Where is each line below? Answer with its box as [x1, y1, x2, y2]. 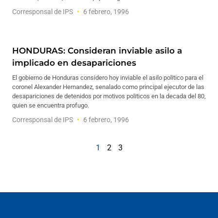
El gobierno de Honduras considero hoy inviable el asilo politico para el [12, 74, 203, 81]
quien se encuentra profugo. [12, 102, 89, 109]
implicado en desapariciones [12, 58, 136, 68]
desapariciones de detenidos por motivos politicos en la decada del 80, [12, 92, 206, 100]
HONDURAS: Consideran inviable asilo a [12, 46, 182, 55]
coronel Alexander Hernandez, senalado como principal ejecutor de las [12, 83, 204, 91]
